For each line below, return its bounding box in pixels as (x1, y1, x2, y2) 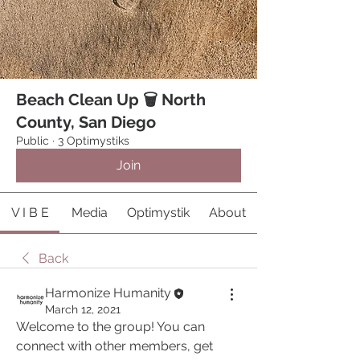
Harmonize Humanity (45, 285, 171, 301)
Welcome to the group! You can (16, 319, 205, 335)
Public (16, 134, 49, 148)
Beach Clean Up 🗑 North (16, 90, 206, 110)
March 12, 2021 (45, 303, 121, 317)
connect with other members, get (16, 338, 213, 354)
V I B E (10, 205, 49, 221)
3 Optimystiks (58, 134, 129, 148)
